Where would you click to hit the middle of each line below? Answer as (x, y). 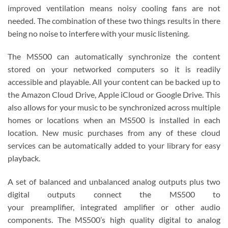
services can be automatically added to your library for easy (114, 146)
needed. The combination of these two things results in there (114, 20)
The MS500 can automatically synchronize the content (114, 56)
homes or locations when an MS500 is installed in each (114, 120)
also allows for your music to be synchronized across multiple (114, 107)
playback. (24, 158)
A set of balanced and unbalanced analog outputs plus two (114, 182)
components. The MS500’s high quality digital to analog (114, 220)
